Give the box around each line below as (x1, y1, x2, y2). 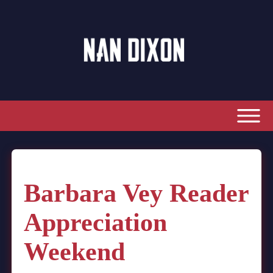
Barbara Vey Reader (24, 179, 249, 208)
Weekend (24, 238, 125, 266)
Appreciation (24, 208, 167, 237)
